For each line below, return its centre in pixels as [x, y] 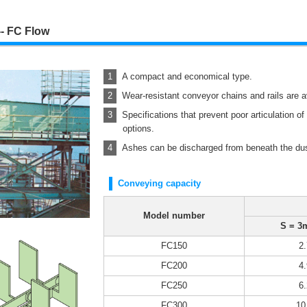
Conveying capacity [159, 184]
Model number [174, 216]
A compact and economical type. [187, 77]
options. [139, 129]
